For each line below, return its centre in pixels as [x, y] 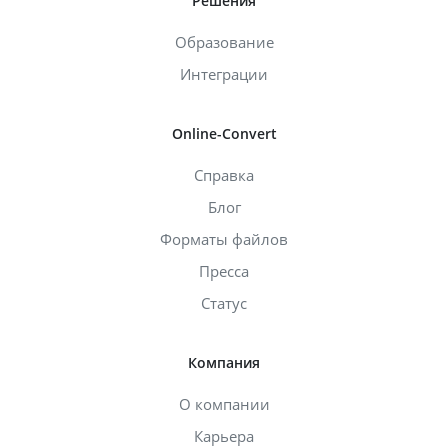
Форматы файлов [224, 238]
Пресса [224, 270]
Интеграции [224, 73]
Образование [224, 41]
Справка [224, 174]
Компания [224, 362]
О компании [224, 403]
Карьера [224, 435]
